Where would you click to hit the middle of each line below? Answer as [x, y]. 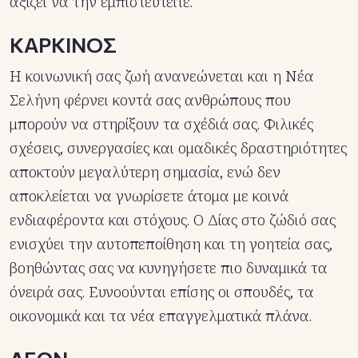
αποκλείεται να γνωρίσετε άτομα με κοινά [149, 196]
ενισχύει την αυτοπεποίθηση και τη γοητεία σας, [171, 244]
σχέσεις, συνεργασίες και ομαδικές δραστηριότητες [178, 148]
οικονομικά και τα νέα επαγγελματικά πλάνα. [161, 316]
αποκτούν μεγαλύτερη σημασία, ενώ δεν [145, 172]
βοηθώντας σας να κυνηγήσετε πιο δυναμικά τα [169, 268]
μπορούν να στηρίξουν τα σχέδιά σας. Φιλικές [161, 124]
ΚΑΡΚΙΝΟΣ [63, 45]
